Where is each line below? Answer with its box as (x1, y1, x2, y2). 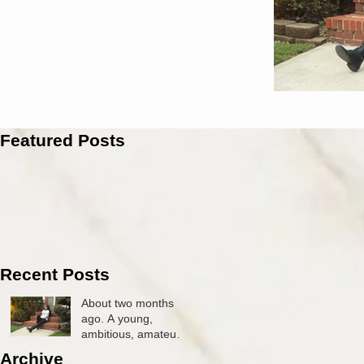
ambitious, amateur (81, 327, 180, 340)
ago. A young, (81, 311, 107, 325)
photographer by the (81, 342, 186, 356)
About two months (81, 296, 174, 310)
